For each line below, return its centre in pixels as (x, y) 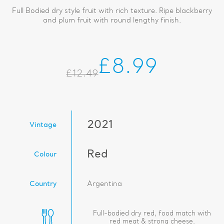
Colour (45, 155)
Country (43, 184)
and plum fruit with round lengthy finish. (112, 21)
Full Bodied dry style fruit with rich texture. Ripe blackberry (112, 11)
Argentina (105, 184)
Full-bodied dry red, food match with (152, 213)
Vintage (43, 125)
